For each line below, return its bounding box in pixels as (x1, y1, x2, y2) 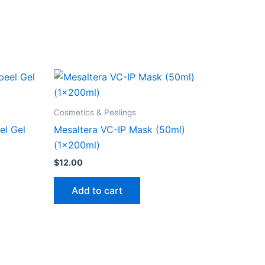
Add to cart (72, 184, 122, 196)
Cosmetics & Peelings (54, 107, 136, 117)
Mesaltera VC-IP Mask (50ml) (54, 123, 185, 135)
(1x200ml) (54, 138, 100, 151)
